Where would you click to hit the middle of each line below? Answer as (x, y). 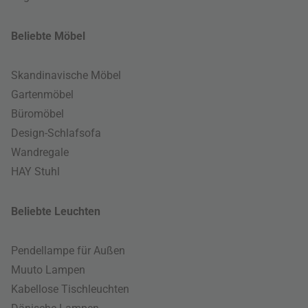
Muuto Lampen (48, 269)
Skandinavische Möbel (66, 75)
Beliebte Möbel (48, 36)
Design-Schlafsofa (56, 133)
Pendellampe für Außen (68, 250)
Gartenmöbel (42, 94)
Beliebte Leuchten (56, 211)
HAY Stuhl (35, 171)
